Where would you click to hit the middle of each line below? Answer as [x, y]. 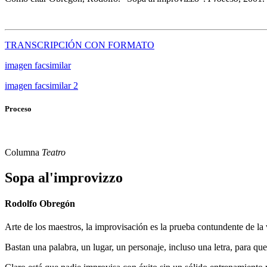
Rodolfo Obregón [40, 204]
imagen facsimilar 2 [41, 85]
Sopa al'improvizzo [64, 177]
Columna [23, 152]
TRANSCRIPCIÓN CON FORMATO [80, 45]
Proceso [18, 108]
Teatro [54, 152]
